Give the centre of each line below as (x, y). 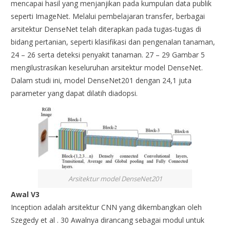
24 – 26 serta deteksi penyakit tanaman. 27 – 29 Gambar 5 (108, 54)
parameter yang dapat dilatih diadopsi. (74, 93)
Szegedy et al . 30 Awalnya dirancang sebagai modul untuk (108, 220)
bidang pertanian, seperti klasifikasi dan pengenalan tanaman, (113, 42)
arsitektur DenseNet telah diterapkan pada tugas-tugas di (106, 29)
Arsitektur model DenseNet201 (115, 178)
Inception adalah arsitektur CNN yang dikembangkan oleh (107, 207)
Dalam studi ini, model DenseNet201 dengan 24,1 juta (101, 80)
